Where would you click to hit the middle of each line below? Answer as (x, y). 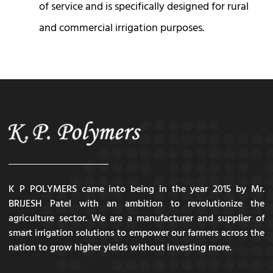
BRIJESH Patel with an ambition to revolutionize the (136, 204)
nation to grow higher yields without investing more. (120, 248)
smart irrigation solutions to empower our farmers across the (136, 234)
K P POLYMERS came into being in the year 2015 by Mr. (136, 190)
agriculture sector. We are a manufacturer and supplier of (136, 219)
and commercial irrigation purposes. (122, 29)
